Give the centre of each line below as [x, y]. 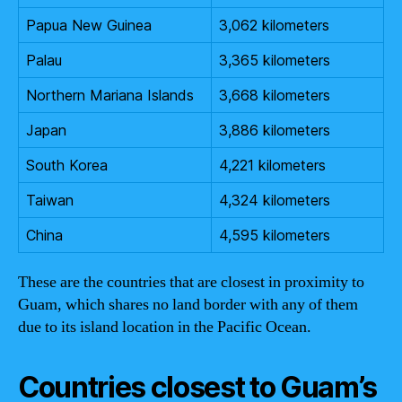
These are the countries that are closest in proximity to [191, 282]
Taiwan [50, 200]
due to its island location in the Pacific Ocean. [165, 327]
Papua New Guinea [89, 25]
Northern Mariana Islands [110, 95]
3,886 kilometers [275, 130]
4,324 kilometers [275, 200]
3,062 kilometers [274, 25]
